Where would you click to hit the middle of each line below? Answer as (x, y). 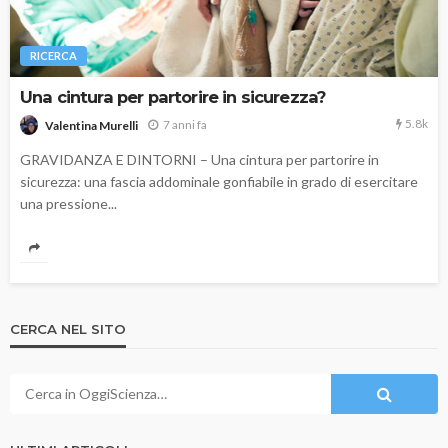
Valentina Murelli (91, 125)
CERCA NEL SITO (68, 328)
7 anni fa (185, 125)
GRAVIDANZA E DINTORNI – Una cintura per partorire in (199, 159)
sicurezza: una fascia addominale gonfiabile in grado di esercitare (219, 181)
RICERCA (53, 56)
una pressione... (68, 203)
